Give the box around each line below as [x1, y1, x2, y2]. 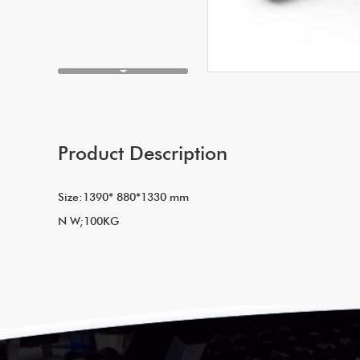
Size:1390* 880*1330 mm [58, 190, 195, 203]
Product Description [58, 141, 227, 165]
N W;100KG [58, 215, 119, 227]
